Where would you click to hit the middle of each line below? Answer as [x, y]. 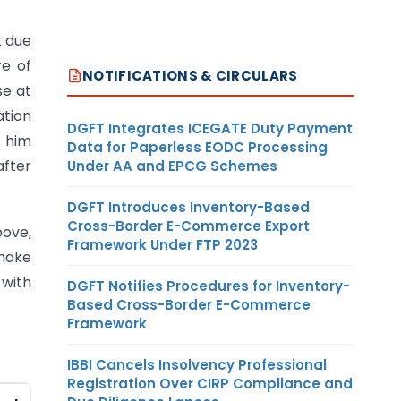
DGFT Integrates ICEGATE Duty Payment [210, 128]
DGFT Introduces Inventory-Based [188, 207]
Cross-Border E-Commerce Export [188, 226]
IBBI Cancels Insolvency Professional [197, 364]
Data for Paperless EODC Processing [197, 147]
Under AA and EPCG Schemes [172, 166]
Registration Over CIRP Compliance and [210, 383]
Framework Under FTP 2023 [162, 244]
